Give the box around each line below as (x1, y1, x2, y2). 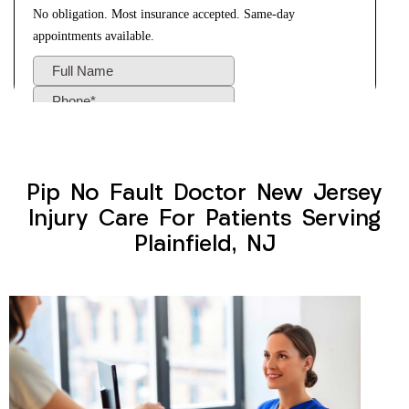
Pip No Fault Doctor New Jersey (26, 183, 383, 206)
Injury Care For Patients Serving (28, 208, 381, 232)
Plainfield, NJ (133, 234, 276, 257)
